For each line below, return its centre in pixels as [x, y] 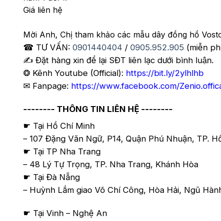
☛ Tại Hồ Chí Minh [59, 126]
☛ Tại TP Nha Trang [62, 152]
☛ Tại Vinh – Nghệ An [65, 213]
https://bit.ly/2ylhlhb [165, 73]
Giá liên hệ [43, 10]
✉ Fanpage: [47, 86]
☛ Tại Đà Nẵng [52, 177]
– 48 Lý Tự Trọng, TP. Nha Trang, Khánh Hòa [111, 165]
